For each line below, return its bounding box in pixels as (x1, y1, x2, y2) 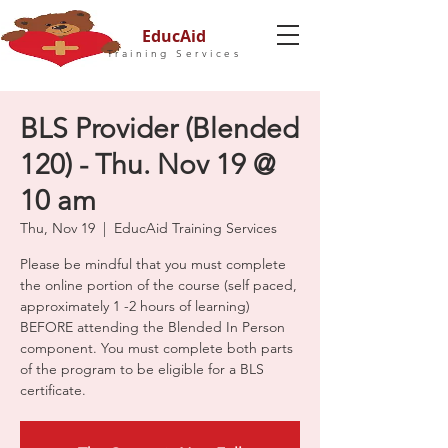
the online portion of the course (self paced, (20, 276, 297, 294)
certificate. (20, 381, 86, 399)
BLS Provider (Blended (20, 112, 299, 145)
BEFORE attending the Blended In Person (20, 318, 285, 336)
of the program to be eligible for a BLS (20, 360, 264, 378)
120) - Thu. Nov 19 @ (20, 148, 275, 181)
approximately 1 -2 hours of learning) (20, 297, 250, 315)
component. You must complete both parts (20, 339, 293, 357)
